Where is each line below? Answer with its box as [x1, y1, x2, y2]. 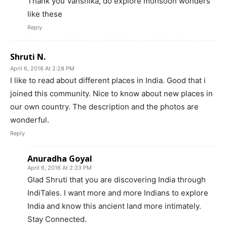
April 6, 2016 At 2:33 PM [27, 164, 92, 172]
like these [27, 9, 62, 19]
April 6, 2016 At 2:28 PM [10, 65, 74, 72]
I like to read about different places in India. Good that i [10, 75, 206, 86]
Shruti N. [10, 51, 46, 63]
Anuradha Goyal [27, 153, 92, 165]
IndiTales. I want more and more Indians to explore [27, 188, 208, 198]
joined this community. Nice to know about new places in [10, 89, 213, 99]
